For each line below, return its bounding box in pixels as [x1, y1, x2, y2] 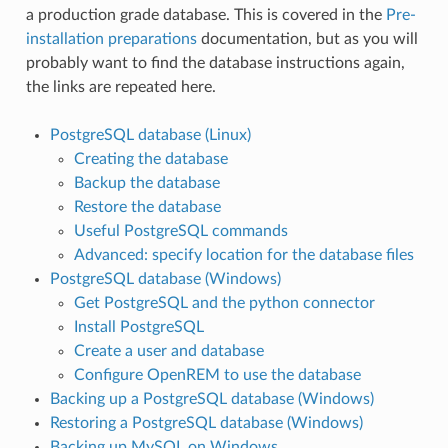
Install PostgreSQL [73, 318, 204, 335]
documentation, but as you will [196, 30, 418, 47]
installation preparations [25, 30, 197, 47]
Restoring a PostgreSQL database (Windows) [49, 414, 363, 431]
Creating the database [73, 150, 228, 167]
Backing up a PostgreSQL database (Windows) [49, 390, 374, 407]
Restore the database [73, 198, 221, 215]
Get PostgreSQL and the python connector [73, 294, 375, 311]
